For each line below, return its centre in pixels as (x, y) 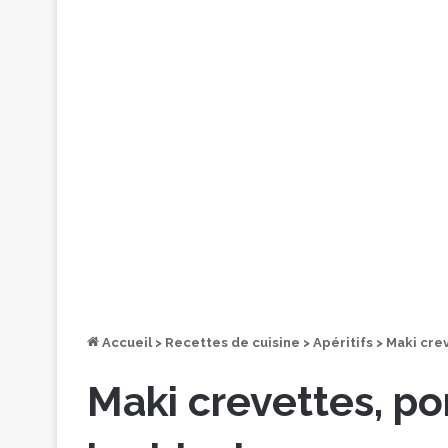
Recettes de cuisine (232, 342)
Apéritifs (343, 342)
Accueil (125, 342)
